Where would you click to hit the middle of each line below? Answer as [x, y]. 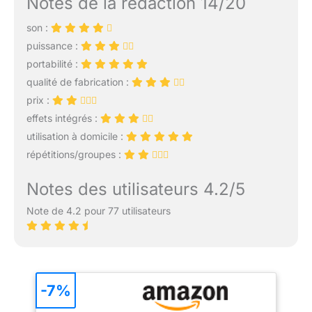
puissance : [53, 46]
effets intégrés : [63, 118]
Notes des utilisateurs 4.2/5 [135, 189]
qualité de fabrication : [79, 82]
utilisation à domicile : [76, 136]
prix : [39, 100]
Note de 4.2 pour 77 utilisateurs [98, 211]
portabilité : [53, 64]
